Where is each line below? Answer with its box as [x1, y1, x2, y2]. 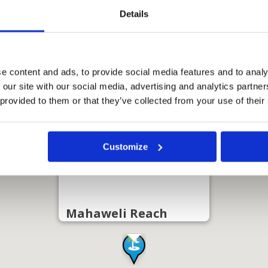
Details [119, 8, 149, 19]
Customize [103, 141, 148, 152]
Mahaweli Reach [66, 205, 167, 221]
